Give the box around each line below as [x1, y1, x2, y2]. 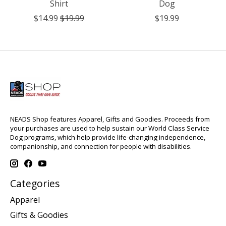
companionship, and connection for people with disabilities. [10, 142, 192, 151]
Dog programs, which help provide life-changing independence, [10, 133, 205, 142]
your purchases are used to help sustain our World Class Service [10, 124, 209, 133]
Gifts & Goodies [10, 209, 68, 220]
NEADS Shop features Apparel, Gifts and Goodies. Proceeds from [10, 115, 210, 124]
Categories [10, 177, 60, 191]
